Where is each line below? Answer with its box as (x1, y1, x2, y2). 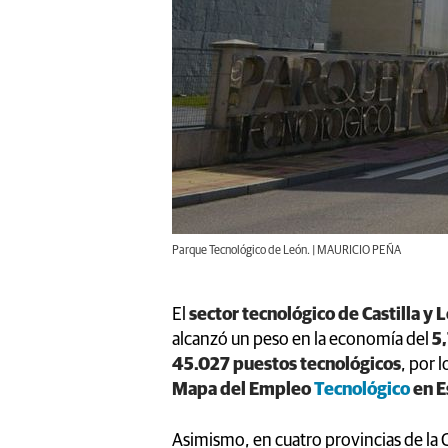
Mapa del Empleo (172, 380, 311, 399)
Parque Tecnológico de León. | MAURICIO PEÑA (172, 244, 401, 257)
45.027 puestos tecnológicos (172, 355, 401, 374)
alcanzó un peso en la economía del (172, 330, 432, 349)
